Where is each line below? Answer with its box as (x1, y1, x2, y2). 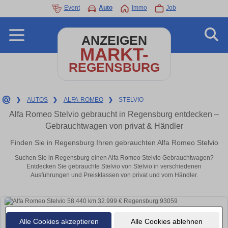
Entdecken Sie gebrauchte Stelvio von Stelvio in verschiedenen (26, 163, 202, 170)
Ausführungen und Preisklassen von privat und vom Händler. (30, 172, 198, 179)
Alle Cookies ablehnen (130, 217, 203, 225)
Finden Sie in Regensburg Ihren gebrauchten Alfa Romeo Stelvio (10, 138, 218, 147)
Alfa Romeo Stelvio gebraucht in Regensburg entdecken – (9, 110, 219, 119)
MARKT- (79, 44, 149, 64)
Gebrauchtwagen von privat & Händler (45, 122, 183, 130)
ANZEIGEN (81, 34, 147, 47)
